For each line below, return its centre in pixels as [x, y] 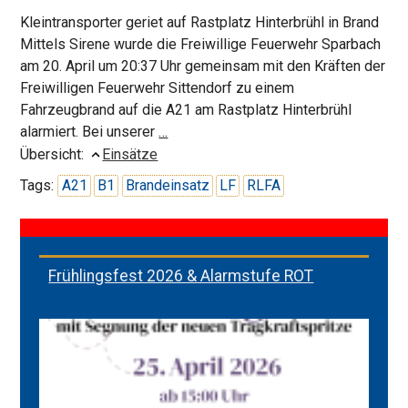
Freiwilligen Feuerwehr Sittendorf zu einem [158, 88]
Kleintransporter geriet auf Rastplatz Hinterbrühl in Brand [200, 23]
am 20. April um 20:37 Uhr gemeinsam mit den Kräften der [203, 66]
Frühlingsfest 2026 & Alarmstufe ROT [181, 276]
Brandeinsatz [167, 186]
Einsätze [130, 155]
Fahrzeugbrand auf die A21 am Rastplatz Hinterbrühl [186, 110]
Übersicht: [54, 155]
